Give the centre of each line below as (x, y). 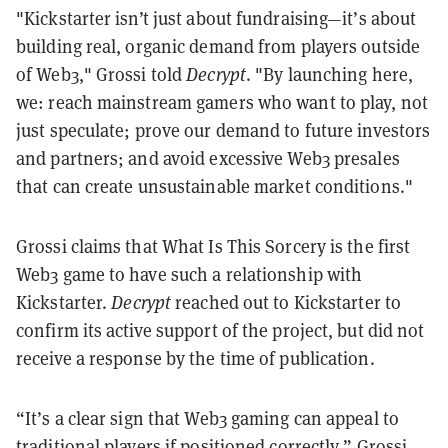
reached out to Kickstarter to (286, 302)
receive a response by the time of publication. (195, 358)
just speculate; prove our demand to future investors (223, 130)
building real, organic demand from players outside (218, 46)
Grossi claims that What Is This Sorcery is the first (213, 246)
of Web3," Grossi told (101, 74)
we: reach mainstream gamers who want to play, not (222, 102)
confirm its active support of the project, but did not (220, 330)
